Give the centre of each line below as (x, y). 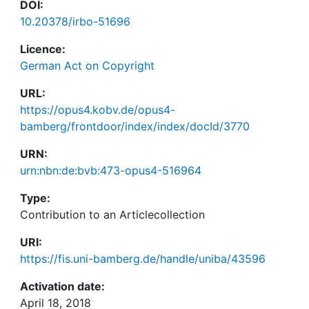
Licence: (43, 49)
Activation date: (62, 286)
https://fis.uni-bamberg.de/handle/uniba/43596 (143, 259)
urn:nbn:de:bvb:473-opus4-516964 (111, 170)
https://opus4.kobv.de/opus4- (98, 110)
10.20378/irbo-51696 (75, 21)
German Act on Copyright (87, 66)
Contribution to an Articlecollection (112, 215)
